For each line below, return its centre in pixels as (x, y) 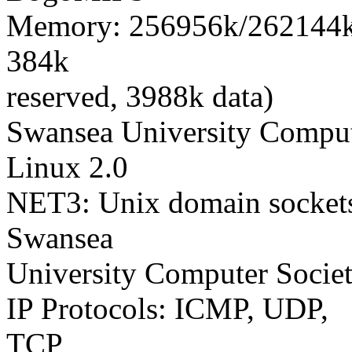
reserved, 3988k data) (140, 96)
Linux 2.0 (67, 167)
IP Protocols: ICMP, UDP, (167, 308)
